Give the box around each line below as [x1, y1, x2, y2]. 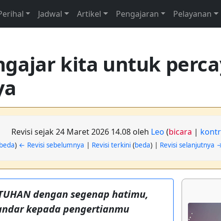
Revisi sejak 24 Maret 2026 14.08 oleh [11, 126, 151, 137]
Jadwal [38, 8, 63, 19]
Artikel [76, 8, 101, 19]
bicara [168, 126, 192, 137]
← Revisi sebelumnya [18, 141, 84, 149]
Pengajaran [115, 8, 159, 19]
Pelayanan [173, 8, 212, 19]
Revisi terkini [91, 141, 131, 149]
